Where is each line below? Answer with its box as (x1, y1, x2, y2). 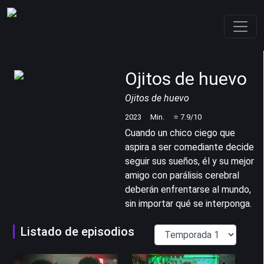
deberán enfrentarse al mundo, (125, 184, 251, 195)
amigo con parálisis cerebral (125, 170, 239, 181)
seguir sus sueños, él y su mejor (125, 156, 254, 167)
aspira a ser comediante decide (125, 141, 254, 153)
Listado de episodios (21, 225, 134, 239)
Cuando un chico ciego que (125, 127, 235, 138)
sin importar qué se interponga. (125, 198, 252, 209)
